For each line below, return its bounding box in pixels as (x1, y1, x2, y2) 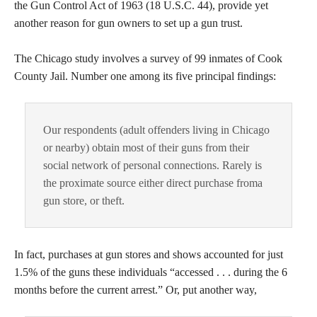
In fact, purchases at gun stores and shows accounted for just (14, 248, 283, 260)
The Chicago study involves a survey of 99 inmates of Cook (14, 52, 282, 64)
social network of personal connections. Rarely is (43, 158, 262, 171)
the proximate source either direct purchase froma (43, 176, 263, 189)
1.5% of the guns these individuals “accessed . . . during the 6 (14, 265, 287, 278)
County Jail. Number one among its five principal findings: (14, 69, 276, 82)
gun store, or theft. (43, 194, 125, 207)
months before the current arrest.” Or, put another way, (14, 283, 257, 296)
